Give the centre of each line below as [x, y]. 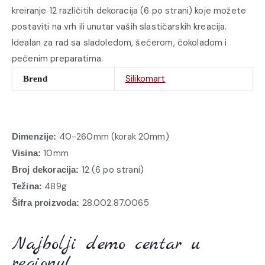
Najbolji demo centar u [106, 244]
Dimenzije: [34, 136]
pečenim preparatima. [57, 59]
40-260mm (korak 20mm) [113, 136]
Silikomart [146, 79]
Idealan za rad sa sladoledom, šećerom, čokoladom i [119, 43]
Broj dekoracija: [46, 169]
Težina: [27, 186]
